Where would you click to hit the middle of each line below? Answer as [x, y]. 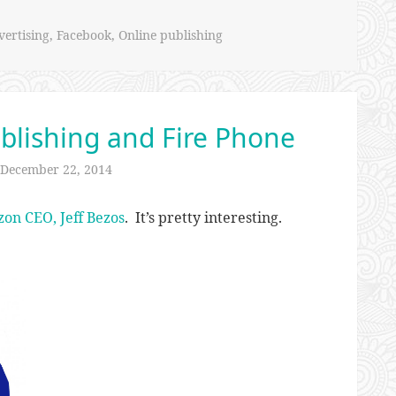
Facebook [84, 34]
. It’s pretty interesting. [203, 217]
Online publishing [171, 34]
